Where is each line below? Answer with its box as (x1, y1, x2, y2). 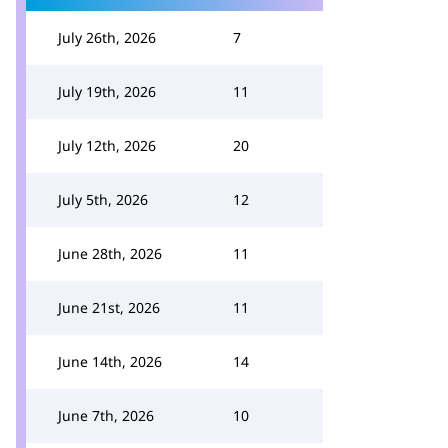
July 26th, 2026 (58, 28, 156, 47)
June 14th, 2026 (58, 352, 162, 371)
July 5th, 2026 (58, 190, 148, 209)
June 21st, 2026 (58, 298, 160, 317)
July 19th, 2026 (58, 82, 156, 101)
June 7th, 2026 (58, 406, 154, 425)
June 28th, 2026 (58, 244, 162, 263)
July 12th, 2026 (58, 136, 156, 155)
